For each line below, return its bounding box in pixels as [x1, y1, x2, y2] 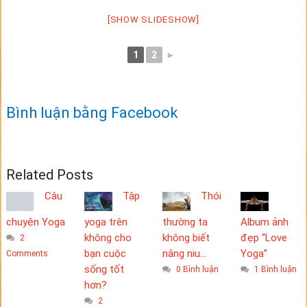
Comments [5, 248, 48, 258]
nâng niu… [162, 247, 206, 260]
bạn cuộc [84, 247, 126, 260]
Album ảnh [240, 215, 288, 228]
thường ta [162, 215, 208, 228]
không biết [162, 231, 210, 244]
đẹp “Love [240, 231, 287, 244]
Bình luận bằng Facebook [5, 104, 178, 121]
